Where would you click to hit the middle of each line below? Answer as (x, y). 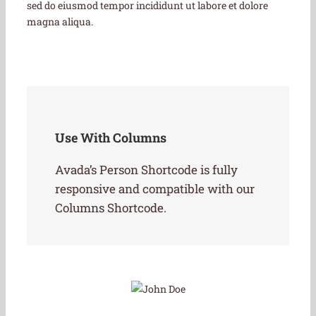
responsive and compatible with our (155, 189)
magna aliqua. (60, 22)
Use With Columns (111, 138)
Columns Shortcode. (111, 208)
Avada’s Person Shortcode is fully (146, 170)
